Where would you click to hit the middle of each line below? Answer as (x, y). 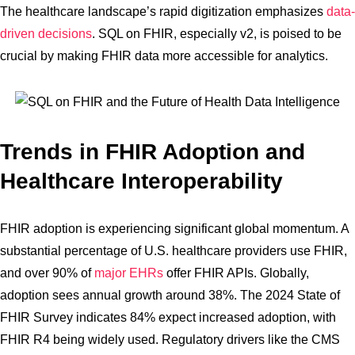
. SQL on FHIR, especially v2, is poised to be (217, 34)
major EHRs (129, 273)
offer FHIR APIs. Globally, (236, 273)
